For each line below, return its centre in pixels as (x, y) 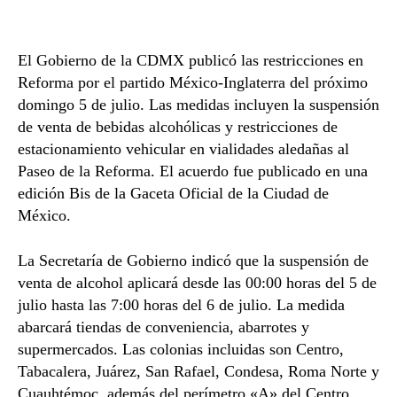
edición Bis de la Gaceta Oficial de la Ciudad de (173, 194)
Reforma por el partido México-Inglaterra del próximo (193, 83)
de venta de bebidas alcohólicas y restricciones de (178, 127)
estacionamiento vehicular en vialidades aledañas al (183, 149)
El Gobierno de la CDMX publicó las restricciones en (191, 61)
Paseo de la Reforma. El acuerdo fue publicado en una (193, 171)
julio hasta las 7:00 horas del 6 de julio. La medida (181, 305)
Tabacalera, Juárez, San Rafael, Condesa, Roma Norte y (198, 372)
